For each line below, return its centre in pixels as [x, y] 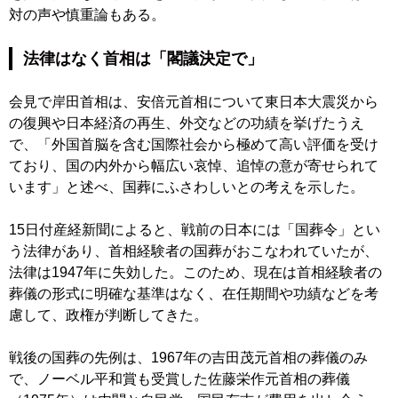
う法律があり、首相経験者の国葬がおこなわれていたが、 [194, 251]
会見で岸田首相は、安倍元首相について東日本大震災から [194, 102]
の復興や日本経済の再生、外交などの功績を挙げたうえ [187, 123]
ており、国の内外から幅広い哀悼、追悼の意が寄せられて [194, 166]
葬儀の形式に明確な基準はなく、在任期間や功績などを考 [194, 294]
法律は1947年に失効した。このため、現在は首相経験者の [195, 273]
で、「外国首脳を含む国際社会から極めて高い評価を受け [194, 145]
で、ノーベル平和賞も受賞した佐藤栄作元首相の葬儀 [179, 379]
